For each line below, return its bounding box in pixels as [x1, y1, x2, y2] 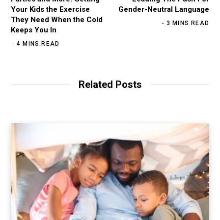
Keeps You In [11, 25, 56, 34]
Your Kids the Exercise [11, 4, 90, 14]
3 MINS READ [166, 19, 209, 27]
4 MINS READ [17, 40, 60, 47]
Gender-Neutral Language [118, 4, 209, 14]
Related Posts [78, 78, 142, 90]
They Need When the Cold [11, 15, 103, 24]
